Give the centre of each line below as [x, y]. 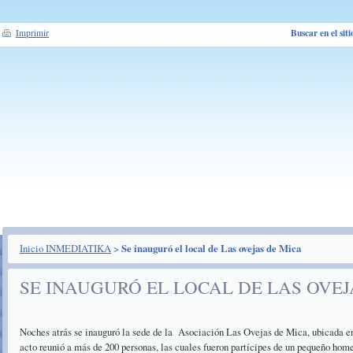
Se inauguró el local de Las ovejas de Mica [211, 248]
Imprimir [32, 33]
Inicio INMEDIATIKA [65, 248]
